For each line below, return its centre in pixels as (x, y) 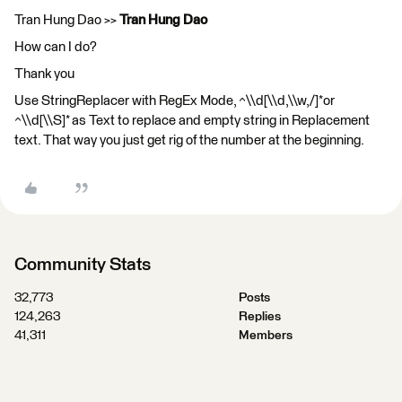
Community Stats (83, 265)
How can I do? (56, 47)
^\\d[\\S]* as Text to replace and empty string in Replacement (192, 121)
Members (265, 336)
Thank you (44, 74)
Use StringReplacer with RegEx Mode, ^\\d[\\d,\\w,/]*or (175, 101)
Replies (259, 317)
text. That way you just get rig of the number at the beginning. (189, 140)
